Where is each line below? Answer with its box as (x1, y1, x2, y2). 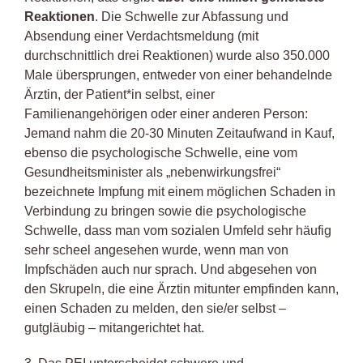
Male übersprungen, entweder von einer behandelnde (24, 68, 332, 82)
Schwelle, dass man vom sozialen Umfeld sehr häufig (24, 224, 331, 237)
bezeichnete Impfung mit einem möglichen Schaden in (24, 185, 335, 199)
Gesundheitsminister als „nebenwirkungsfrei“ (24, 165, 280, 179)
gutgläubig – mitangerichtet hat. (24, 321, 204, 335)
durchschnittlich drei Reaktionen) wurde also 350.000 (24, 49, 330, 62)
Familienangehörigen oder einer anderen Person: (24, 107, 308, 121)
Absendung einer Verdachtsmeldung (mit (24, 29, 258, 43)
